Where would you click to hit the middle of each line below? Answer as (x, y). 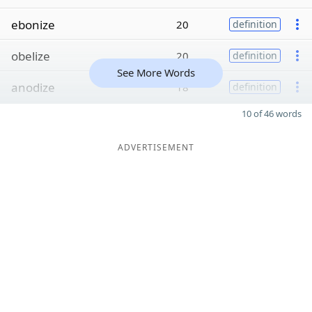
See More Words (156, 72)
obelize (31, 56)
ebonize (33, 24)
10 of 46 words (272, 114)
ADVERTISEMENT (156, 147)
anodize (33, 87)
